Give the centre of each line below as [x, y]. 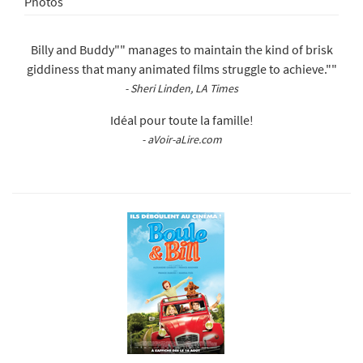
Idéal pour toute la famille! [181, 120]
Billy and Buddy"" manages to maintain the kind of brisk [181, 50]
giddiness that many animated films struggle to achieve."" [181, 69]
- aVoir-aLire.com [181, 139]
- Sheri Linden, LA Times [181, 89]
